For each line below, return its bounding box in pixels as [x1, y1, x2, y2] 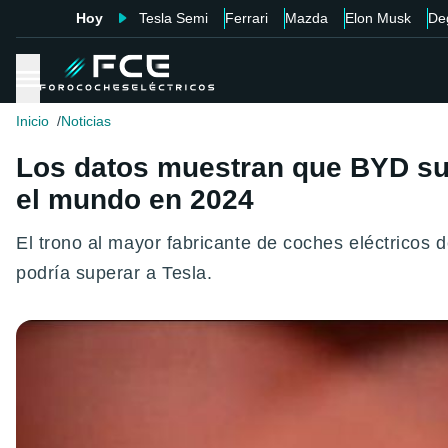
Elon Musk [344, 10, 411, 26]
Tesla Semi [138, 10, 208, 26]
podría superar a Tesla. [16, 263, 213, 284]
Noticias [61, 113, 111, 130]
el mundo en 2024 [16, 184, 254, 216]
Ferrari [224, 10, 268, 26]
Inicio [16, 113, 49, 130]
